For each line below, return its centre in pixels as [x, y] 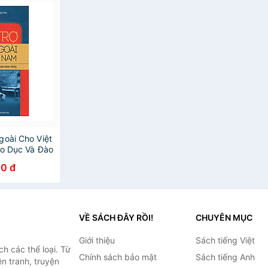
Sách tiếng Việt [225, 240]
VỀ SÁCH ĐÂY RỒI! [116, 217]
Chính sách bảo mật [118, 257]
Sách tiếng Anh [225, 257]
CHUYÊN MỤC [224, 217]
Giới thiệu [97, 240]
